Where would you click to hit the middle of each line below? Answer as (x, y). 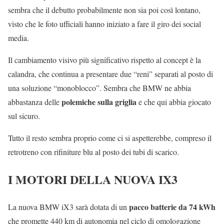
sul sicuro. (24, 116)
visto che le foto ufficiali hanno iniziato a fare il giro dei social (104, 24)
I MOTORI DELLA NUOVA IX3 (93, 179)
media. (18, 38)
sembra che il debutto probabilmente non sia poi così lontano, (104, 10)
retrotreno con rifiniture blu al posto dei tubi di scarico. (93, 152)
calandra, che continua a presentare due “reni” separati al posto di (110, 74)
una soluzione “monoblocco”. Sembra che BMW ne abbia (99, 88)
